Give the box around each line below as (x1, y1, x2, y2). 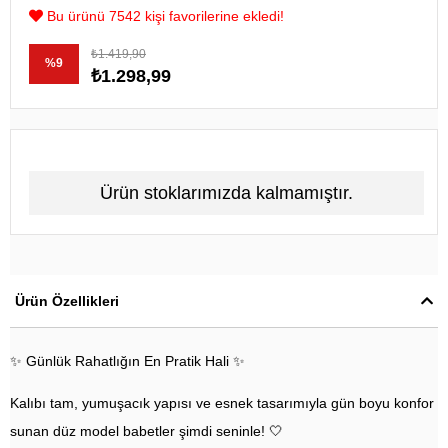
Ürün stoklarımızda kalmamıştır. (100, 182, 353, 203)
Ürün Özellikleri (15, 293, 119, 310)
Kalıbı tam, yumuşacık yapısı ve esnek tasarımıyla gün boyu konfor (10, 395, 434, 412)
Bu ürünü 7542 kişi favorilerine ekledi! (43, 7, 284, 24)
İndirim (44, 81, 83, 96)
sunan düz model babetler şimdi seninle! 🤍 (10, 423, 283, 440)
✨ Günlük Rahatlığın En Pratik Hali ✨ (10, 353, 245, 370)
